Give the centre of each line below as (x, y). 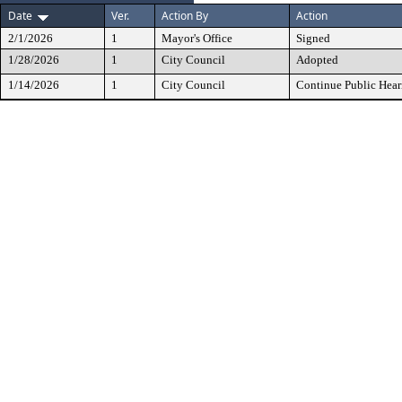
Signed (313, 38)
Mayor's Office (197, 38)
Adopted (317, 60)
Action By (185, 16)
